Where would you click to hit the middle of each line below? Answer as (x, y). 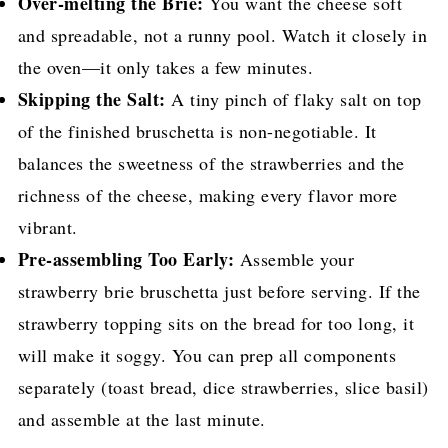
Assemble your (294, 259)
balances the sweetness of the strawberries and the (211, 163)
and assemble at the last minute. (141, 419)
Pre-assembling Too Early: (126, 259)
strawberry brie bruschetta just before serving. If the (219, 291)
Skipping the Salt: (91, 99)
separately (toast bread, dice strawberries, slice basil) (223, 387)
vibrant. (47, 227)
